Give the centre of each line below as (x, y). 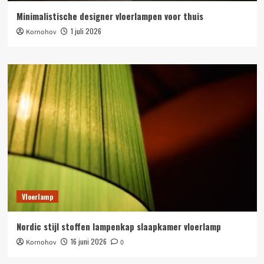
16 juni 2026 (88, 241)
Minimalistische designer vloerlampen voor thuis (110, 16)
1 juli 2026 (86, 31)
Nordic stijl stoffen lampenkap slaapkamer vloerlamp (118, 226)
